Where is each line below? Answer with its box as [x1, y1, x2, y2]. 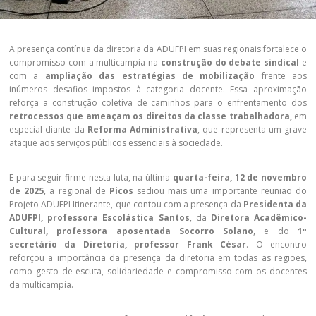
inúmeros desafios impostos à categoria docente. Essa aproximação [9, 83, 307, 95]
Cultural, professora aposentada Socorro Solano [9, 225, 254, 237]
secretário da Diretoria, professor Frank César [9, 238, 247, 250]
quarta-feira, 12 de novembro [172, 171, 308, 183]
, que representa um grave [197, 123, 307, 135]
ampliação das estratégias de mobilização [44, 70, 255, 82]
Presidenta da [243, 198, 308, 210]
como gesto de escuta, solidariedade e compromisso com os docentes [9, 265, 307, 277]
